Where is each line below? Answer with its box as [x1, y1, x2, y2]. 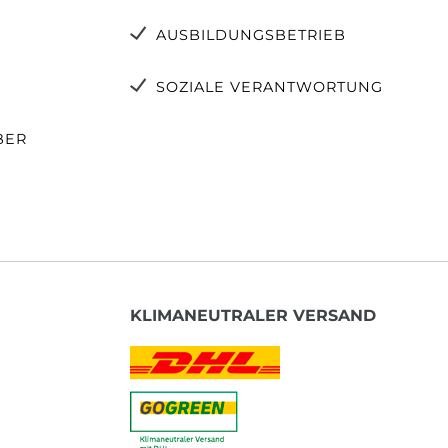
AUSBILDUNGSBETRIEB [156, 26, 346, 44]
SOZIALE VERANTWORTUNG [156, 78, 383, 96]
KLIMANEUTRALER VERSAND [130, 306, 376, 325]
